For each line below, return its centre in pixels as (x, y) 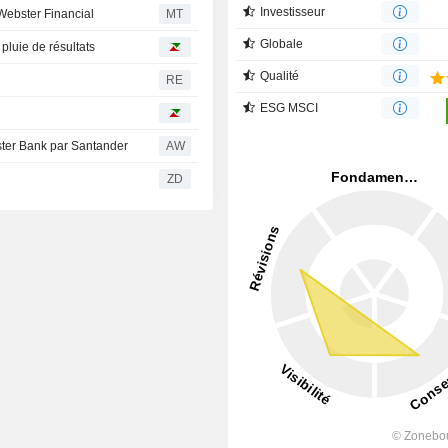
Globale (282, 43)
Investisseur (293, 11)
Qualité (280, 75)
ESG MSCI (289, 107)
